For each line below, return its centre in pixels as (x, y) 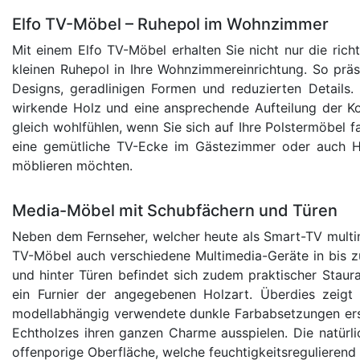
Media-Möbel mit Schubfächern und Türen (175, 210)
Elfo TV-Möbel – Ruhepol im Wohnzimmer (170, 24)
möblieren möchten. (72, 165)
